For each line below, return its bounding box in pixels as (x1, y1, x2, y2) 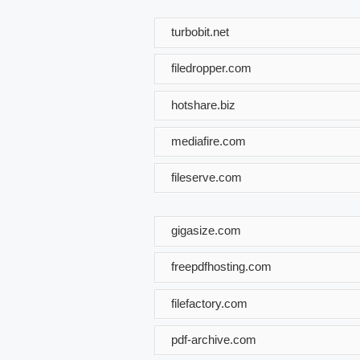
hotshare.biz (171, 97, 235, 112)
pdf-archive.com (171, 332, 256, 346)
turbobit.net (171, 24, 229, 39)
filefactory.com (171, 296, 247, 310)
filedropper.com (171, 60, 252, 75)
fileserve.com (171, 170, 242, 184)
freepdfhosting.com (171, 260, 272, 274)
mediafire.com (171, 133, 246, 148)
